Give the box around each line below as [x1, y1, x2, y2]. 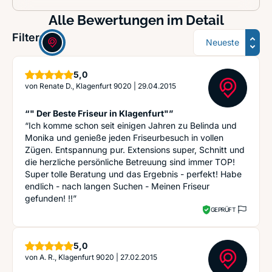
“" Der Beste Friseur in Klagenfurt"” [25, 108, 173, 118]
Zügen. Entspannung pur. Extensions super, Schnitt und [25, 144, 245, 155]
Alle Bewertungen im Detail [48, 12, 224, 28]
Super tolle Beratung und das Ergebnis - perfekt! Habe [25, 169, 242, 179]
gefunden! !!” [25, 193, 76, 203]
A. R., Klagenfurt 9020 [39, 253, 114, 262]
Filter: [12, 31, 42, 44]
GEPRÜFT [210, 205, 235, 213]
